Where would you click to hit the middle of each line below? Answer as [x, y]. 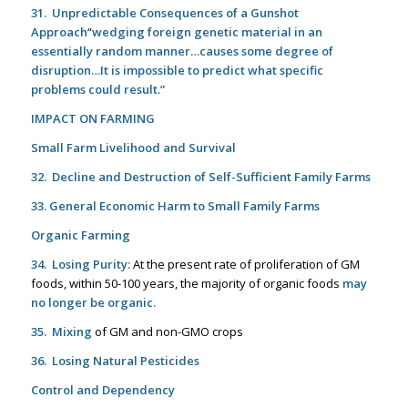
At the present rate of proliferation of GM [245, 264]
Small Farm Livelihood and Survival [133, 147]
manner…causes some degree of [239, 51]
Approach [59, 31]
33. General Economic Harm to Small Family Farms [175, 205]
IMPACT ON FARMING [92, 118]
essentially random [87, 51]
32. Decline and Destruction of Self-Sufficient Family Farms [200, 176]
